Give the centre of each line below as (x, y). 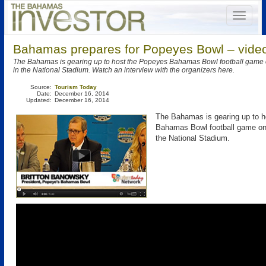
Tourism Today (76, 87)
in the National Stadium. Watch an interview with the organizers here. (124, 70)
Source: (41, 87)
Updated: (39, 100)
